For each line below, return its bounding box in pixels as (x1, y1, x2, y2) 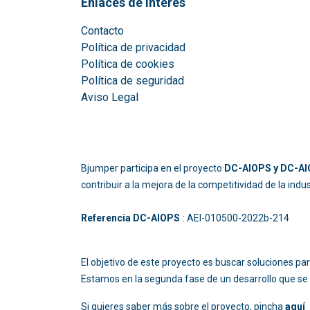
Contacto (81, 24, 124, 37)
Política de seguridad (81, 74, 187, 87)
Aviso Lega (81, 91, 136, 104)
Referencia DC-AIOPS (81, 212, 180, 224)
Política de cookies (81, 57, 174, 71)
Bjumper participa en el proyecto (81, 163, 224, 174)
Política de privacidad (81, 41, 185, 54)
